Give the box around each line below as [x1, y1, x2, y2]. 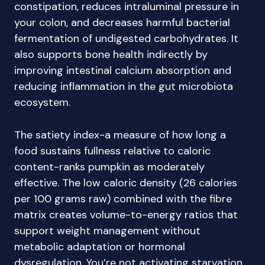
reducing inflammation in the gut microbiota [14, 79, 233, 93]
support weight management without [14, 224, 201, 238]
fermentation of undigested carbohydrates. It [14, 31, 238, 46]
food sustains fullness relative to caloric [14, 144, 211, 158]
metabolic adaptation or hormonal [14, 240, 185, 254]
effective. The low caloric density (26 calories [14, 176, 237, 190]
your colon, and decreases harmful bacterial [14, 15, 230, 30]
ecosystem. [14, 95, 70, 109]
